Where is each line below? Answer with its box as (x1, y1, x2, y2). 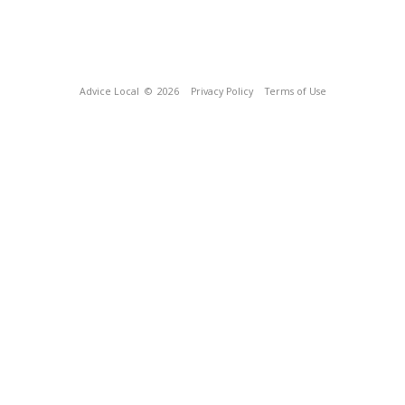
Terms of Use (264, 85, 326, 98)
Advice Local (79, 85, 139, 98)
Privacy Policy (190, 85, 253, 98)
